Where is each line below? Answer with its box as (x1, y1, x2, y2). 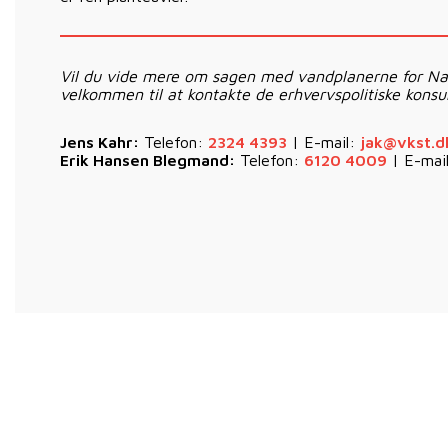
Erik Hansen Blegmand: (60, 151, 235, 170)
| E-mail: (287, 133, 360, 152)
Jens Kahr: (60, 133, 139, 152)
